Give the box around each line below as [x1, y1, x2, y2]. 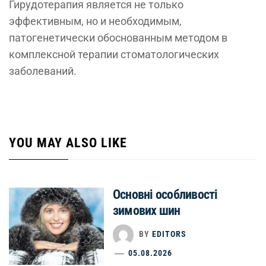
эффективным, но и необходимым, [9, 15, 182, 27]
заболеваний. [9, 65, 77, 77]
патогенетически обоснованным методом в [9, 31, 227, 44]
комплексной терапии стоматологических [9, 48, 219, 61]
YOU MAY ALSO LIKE [9, 135, 127, 150]
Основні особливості [113, 187, 218, 202]
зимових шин [113, 203, 180, 218]
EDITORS [152, 229, 186, 239]
